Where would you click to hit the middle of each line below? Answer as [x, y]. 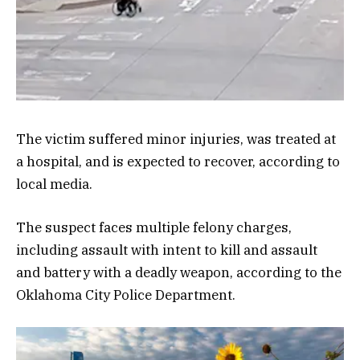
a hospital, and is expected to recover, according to [178, 162]
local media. [54, 184]
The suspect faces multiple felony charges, [154, 228]
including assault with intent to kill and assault [167, 250]
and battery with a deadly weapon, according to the [179, 273]
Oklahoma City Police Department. [126, 295]
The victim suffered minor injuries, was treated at [176, 139]
